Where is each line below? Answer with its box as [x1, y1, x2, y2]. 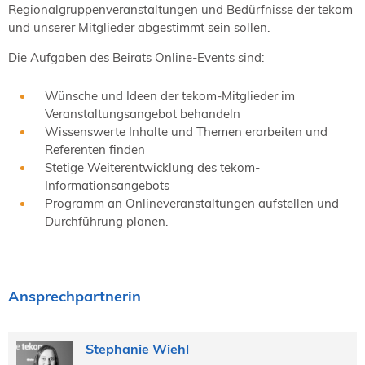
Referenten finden [45, 141, 145, 157]
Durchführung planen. [45, 213, 168, 229]
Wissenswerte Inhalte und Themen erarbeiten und [45, 123, 328, 139]
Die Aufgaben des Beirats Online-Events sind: [8, 49, 264, 65]
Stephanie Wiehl [85, 340, 189, 357]
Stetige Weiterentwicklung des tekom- [45, 159, 260, 175]
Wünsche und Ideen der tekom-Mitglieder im [45, 87, 295, 103]
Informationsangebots [45, 177, 169, 193]
